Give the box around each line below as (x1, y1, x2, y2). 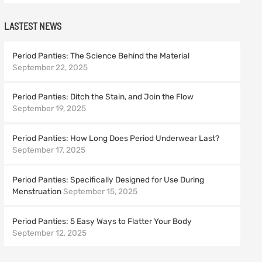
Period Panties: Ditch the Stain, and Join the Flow (12, 92, 194, 102)
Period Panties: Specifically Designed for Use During (12, 174, 205, 184)
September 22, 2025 (12, 62, 88, 72)
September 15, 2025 (63, 186, 138, 196)
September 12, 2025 (12, 227, 87, 237)
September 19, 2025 (12, 104, 87, 113)
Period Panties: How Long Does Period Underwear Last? (12, 133, 220, 143)
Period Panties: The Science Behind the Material (12, 50, 190, 60)
